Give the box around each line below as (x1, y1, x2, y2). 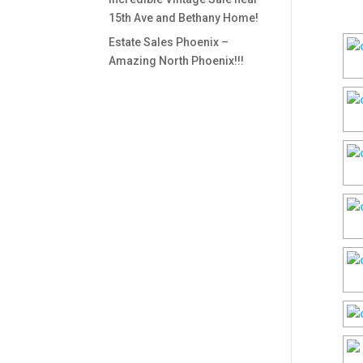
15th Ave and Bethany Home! (109, 11, 259, 24)
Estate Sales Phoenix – (109, 36, 229, 49)
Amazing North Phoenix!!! (109, 54, 245, 67)
